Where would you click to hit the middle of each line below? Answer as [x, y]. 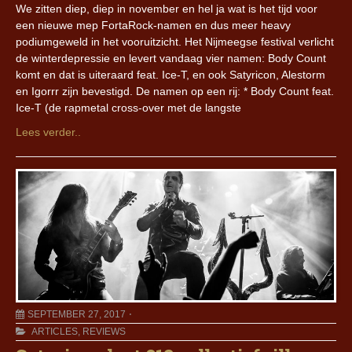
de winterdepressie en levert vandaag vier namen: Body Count [171, 59]
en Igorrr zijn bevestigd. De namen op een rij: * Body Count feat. [175, 92]
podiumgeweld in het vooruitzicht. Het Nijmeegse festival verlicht [175, 42]
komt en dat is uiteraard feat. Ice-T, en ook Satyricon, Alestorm [170, 75]
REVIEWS [104, 332]
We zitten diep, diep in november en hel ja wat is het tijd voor [167, 9]
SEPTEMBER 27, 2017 [77, 315]
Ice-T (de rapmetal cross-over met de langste [128, 108]
